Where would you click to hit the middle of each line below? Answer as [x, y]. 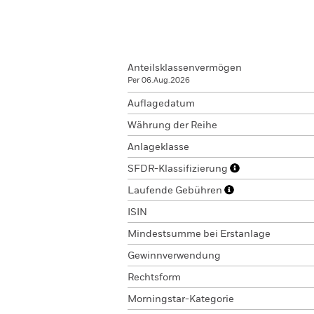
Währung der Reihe [172, 125]
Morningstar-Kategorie [181, 299]
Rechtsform [154, 278]
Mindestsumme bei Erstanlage [199, 234]
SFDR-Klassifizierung [179, 169]
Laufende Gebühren [176, 191]
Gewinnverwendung [174, 256]
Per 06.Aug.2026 [159, 80]
